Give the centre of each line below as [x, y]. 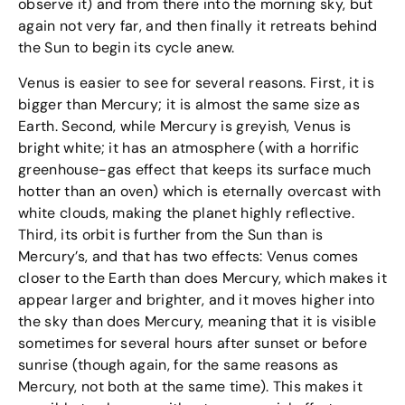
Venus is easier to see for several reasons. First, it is [196, 82]
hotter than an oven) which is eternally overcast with [199, 191]
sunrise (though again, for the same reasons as [179, 364]
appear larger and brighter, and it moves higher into [197, 299]
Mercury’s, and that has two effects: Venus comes [188, 256]
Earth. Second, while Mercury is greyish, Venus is [185, 126]
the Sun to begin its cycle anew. [127, 48]
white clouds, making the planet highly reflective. [187, 212]
